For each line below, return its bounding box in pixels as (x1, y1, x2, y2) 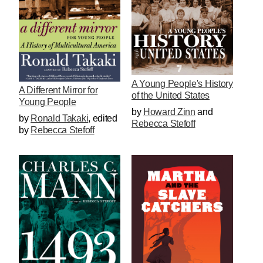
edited (92, 113, 117, 124)
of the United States (131, 90, 210, 100)
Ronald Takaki (31, 113, 89, 124)
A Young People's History (131, 78, 233, 89)
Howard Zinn (143, 106, 195, 117)
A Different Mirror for (19, 85, 98, 96)
